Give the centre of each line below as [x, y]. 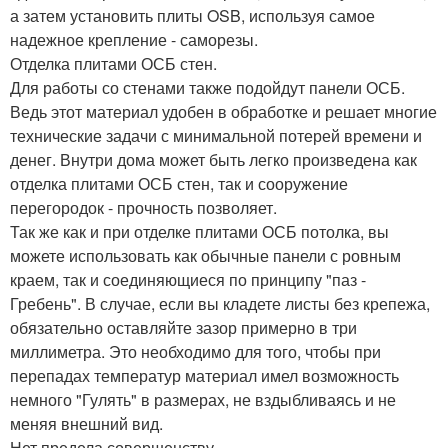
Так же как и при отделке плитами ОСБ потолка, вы [199, 231]
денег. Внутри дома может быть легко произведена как [213, 159]
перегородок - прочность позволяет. [143, 207]
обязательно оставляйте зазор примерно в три [183, 327]
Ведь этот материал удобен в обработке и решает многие [223, 111]
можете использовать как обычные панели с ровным [205, 255]
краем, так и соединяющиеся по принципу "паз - [188, 279]
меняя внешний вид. [86, 423]
